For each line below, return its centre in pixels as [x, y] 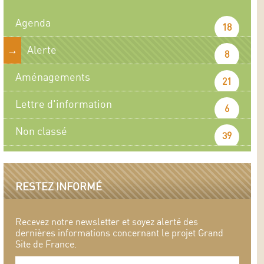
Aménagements [53, 77]
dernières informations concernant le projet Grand [119, 234]
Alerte [42, 50]
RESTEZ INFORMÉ [59, 187]
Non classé [41, 132]
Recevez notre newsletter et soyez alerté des [107, 222]
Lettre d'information [64, 105]
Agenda [33, 23]
